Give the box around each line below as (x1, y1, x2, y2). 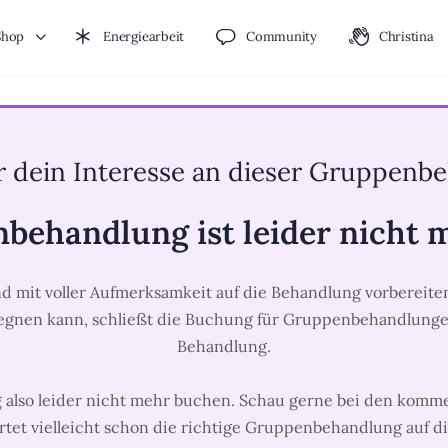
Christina (378, 28, 434, 45)
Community (246, 28, 317, 45)
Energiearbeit (103, 28, 185, 45)
